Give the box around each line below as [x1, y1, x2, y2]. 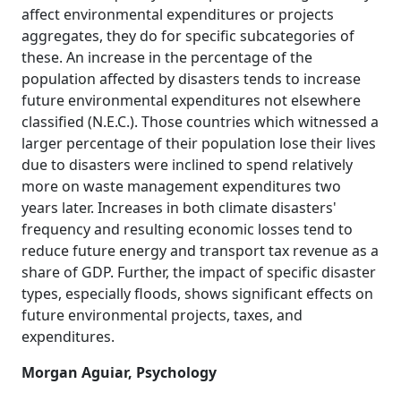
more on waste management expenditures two [21, 176, 341, 196]
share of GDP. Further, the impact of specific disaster [21, 262, 376, 282]
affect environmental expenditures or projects [21, 4, 334, 24]
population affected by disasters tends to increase [21, 69, 361, 89]
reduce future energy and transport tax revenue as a [21, 241, 379, 260]
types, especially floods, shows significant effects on [21, 284, 373, 303]
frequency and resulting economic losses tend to [21, 219, 353, 239]
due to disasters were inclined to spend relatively [21, 155, 353, 175]
